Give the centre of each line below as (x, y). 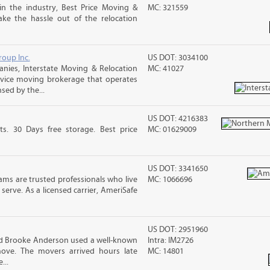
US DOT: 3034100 (178, 58)
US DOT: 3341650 (178, 169)
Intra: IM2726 (171, 240)
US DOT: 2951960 (178, 230)
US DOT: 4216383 (178, 119)
